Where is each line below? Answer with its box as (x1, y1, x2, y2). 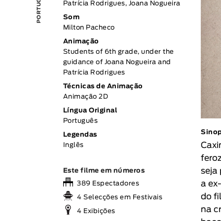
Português (63, 118, 98, 124)
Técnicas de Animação (63, 83, 143, 90)
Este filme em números (63, 168, 145, 174)
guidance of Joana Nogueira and (63, 59, 171, 66)
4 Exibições (75, 208, 115, 215)
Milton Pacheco (63, 25, 115, 31)
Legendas (63, 132, 97, 138)
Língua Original (63, 108, 117, 114)
